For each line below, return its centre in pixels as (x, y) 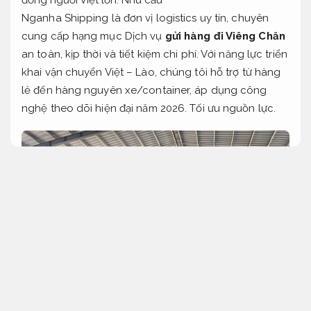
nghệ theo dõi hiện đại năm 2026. (106, 108)
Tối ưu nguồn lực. (233, 108)
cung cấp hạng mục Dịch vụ (93, 36)
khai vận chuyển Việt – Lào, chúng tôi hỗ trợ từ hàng (151, 72)
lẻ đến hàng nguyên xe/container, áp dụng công (144, 90)
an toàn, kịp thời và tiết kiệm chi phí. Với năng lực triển (154, 54)
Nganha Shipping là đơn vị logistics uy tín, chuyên (145, 18)
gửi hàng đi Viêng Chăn (225, 36)
